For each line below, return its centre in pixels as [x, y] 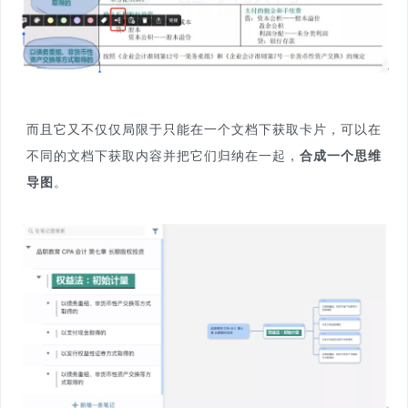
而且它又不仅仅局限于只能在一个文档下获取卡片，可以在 [204, 129]
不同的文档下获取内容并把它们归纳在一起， [163, 156]
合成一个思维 [341, 156]
